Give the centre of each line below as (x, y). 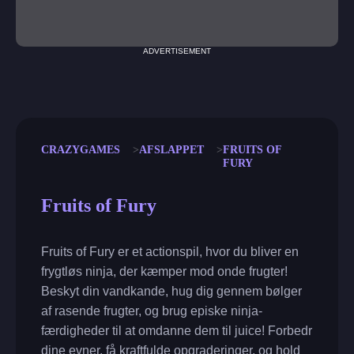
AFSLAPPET (171, 150)
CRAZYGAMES (81, 150)
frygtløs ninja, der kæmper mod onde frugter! (164, 272)
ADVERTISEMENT (177, 51)
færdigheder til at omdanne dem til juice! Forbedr (177, 331)
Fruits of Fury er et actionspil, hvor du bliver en (170, 252)
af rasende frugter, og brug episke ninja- (152, 311)
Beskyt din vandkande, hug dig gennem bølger (171, 292)
